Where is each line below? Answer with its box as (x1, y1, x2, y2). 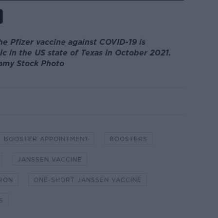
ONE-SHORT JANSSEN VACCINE (33, 176, 142, 184)
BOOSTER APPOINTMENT (3, 135, 89, 143)
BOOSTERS (109, 135, 147, 143)
